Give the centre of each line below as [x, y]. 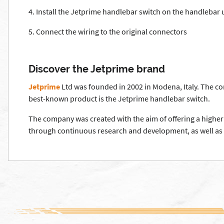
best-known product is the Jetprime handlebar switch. [119, 98]
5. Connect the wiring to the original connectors [108, 31]
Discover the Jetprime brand [97, 69]
